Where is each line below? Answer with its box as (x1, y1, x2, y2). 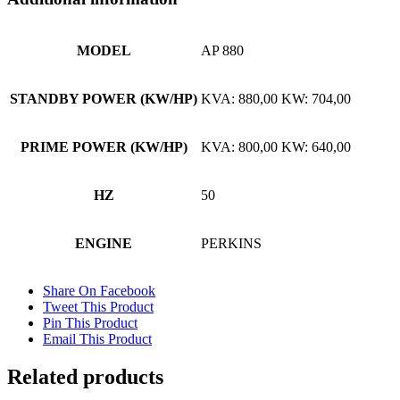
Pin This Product (43, 314, 137, 330)
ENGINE (75, 235, 132, 251)
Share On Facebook (43, 282, 155, 298)
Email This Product (43, 330, 152, 346)
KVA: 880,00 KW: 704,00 (201, 90, 351, 106)
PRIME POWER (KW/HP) (20, 138, 187, 154)
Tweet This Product (43, 298, 154, 314)
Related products (7, 364, 163, 388)
